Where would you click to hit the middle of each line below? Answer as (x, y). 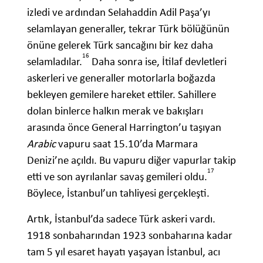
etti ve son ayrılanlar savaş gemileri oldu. (117, 176)
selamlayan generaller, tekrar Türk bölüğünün (128, 28)
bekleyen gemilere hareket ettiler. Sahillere (122, 94)
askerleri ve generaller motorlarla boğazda (121, 77)
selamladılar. (55, 61)
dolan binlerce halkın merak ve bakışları (115, 110)
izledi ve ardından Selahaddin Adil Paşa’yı (119, 12)
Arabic (41, 143)
